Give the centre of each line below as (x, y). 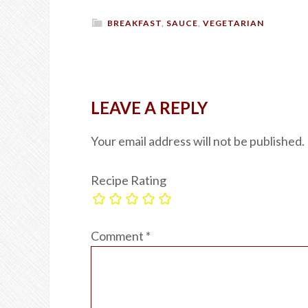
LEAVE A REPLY (149, 107)
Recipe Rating (129, 180)
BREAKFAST (134, 23)
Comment (118, 236)
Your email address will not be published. (198, 141)
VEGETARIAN (233, 23)
